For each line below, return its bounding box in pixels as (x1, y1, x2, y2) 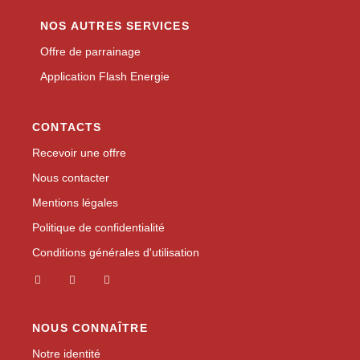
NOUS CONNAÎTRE (32, 321, 148, 334)
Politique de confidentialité (32, 220, 165, 234)
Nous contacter (32, 170, 109, 184)
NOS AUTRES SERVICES (40, 18, 190, 32)
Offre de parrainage (40, 44, 141, 58)
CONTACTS (32, 120, 102, 133)
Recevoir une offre (32, 145, 126, 159)
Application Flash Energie (40, 69, 170, 83)
